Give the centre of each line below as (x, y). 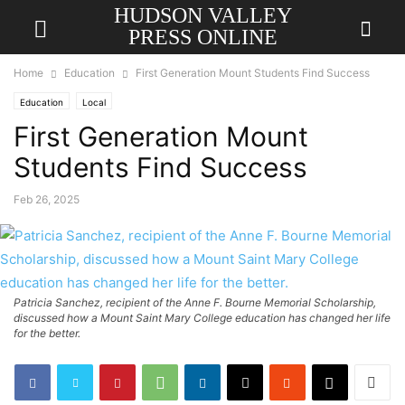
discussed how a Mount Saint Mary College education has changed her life (202, 318)
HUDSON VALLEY (202, 15)
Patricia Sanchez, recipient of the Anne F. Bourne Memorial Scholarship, (195, 302)
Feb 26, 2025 (47, 199)
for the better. (47, 333)
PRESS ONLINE (202, 37)
